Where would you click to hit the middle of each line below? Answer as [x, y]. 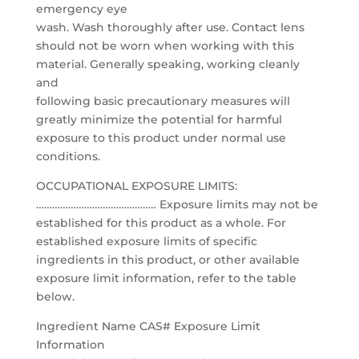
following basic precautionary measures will [163, 101]
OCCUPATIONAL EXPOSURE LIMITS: [136, 186]
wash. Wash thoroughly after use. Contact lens [170, 27]
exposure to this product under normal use [161, 138]
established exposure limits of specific [146, 241]
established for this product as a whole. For [161, 223]
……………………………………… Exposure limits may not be [177, 204]
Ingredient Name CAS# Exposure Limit [148, 326]
